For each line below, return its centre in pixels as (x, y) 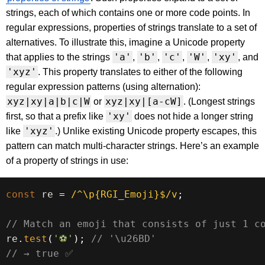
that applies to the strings (59, 57)
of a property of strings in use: (67, 161)
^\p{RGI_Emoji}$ (121, 195)
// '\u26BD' (124, 239)
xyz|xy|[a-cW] (144, 102)
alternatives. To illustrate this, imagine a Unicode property (125, 43)
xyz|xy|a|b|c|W (49, 102)
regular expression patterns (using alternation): (103, 87)
